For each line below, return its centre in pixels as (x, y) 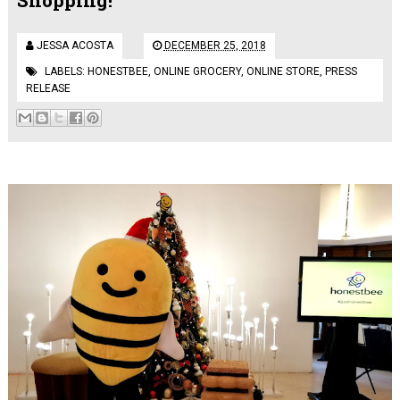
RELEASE (48, 88)
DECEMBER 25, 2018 (215, 45)
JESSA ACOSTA (75, 45)
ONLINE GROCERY (197, 71)
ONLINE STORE (283, 71)
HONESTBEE (117, 71)
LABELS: (66, 71)
